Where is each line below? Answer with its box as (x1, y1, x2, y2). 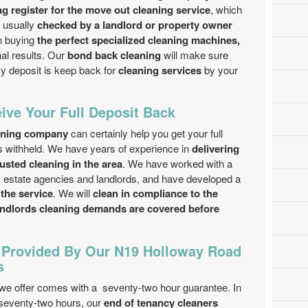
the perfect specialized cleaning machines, (37, 32, 240, 47)
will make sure (161, 47, 228, 62)
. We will (53, 186, 93, 200)
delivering (192, 141, 239, 156)
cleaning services (118, 63, 201, 78)
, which (210, 2, 242, 16)
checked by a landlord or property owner (37, 17, 232, 32)
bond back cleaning (67, 47, 161, 63)
